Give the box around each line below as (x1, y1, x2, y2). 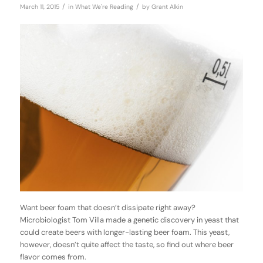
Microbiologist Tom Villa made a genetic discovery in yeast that (19, 215, 239, 225)
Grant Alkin (151, 2, 183, 11)
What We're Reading (75, 2, 133, 11)
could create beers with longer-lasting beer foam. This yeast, (19, 227, 230, 238)
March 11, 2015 (19, 2, 59, 11)
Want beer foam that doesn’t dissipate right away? (19, 203, 195, 213)
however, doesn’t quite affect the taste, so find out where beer (19, 240, 234, 250)
